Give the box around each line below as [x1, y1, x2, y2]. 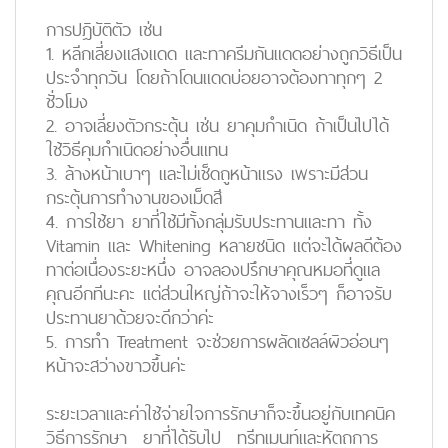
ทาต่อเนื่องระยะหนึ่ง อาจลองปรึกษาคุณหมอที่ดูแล [46, 254, 380, 285]
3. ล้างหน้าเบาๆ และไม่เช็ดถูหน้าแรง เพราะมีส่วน [46, 158, 368, 189]
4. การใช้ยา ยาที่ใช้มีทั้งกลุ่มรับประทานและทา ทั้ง [46, 206, 372, 237]
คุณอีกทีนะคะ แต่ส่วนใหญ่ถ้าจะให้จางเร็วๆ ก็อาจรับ [46, 278, 392, 309]
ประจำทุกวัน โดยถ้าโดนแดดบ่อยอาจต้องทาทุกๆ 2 [46, 62, 382, 93]
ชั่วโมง [46, 86, 88, 117]
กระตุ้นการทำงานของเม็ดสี [46, 182, 222, 213]
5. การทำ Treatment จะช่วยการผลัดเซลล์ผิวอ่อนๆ [46, 326, 389, 357]
